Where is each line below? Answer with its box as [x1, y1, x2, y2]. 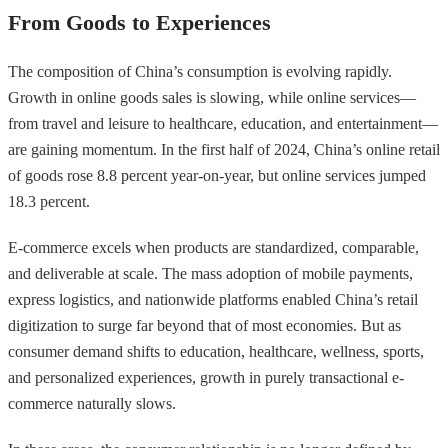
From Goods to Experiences [8, 9, 271, 35]
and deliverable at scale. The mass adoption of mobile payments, [8, 264, 413, 282]
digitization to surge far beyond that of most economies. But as [8, 316, 401, 334]
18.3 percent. [8, 192, 90, 210]
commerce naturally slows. [8, 394, 176, 412]
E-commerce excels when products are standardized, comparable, [8, 238, 419, 256]
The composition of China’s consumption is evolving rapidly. [8, 62, 392, 80]
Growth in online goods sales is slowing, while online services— [8, 88, 416, 106]
